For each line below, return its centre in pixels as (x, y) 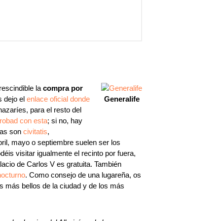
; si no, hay (65, 121)
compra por (63, 88)
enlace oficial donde (58, 99)
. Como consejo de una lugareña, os (83, 175)
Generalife (122, 99)
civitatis (35, 131)
